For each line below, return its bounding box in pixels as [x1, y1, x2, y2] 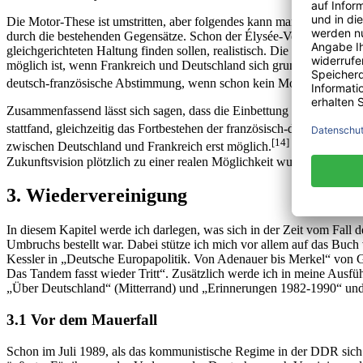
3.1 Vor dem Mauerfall [6, 311, 157, 329]
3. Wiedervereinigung [6, 185, 187, 207]
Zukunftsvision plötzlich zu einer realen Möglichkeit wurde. [6, 154, 312, 169]
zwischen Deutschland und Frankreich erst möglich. [6, 139, 271, 154]
